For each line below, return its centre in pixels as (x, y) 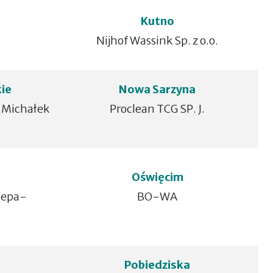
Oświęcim (157, 177)
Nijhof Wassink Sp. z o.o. (158, 41)
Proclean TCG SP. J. (158, 109)
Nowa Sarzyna (158, 89)
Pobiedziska (158, 265)
